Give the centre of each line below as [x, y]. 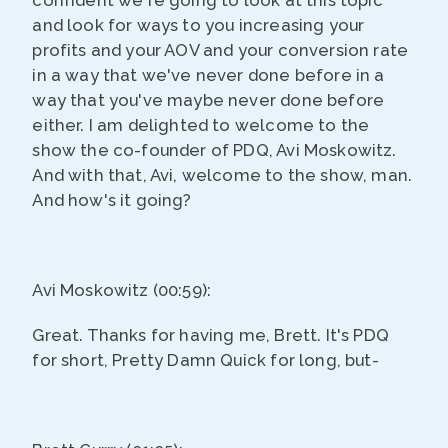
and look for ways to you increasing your [198, 25]
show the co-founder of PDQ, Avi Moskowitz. [214, 150]
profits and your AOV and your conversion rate [220, 50]
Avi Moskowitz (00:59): [122, 290]
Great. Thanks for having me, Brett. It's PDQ [210, 335]
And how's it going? [112, 200]
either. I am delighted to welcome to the [201, 125]
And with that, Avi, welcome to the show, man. [222, 175]
